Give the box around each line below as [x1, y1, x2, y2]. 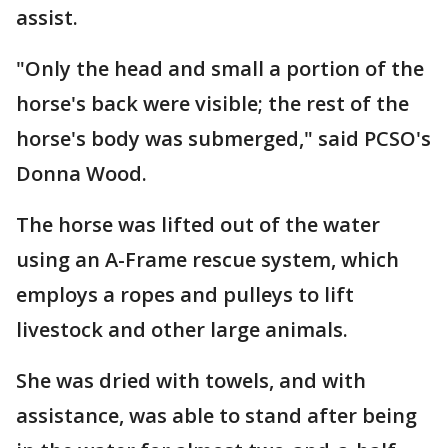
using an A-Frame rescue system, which [16, 246, 399, 273]
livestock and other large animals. [16, 316, 348, 343]
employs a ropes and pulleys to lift [16, 281, 354, 308]
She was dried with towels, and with [16, 367, 366, 394]
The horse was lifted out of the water [16, 211, 380, 238]
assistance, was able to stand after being [16, 402, 417, 429]
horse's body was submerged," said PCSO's [16, 125, 431, 152]
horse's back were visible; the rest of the [16, 90, 409, 117]
